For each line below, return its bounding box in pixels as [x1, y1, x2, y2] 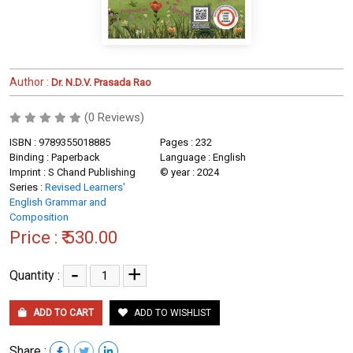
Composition [9, 210, 69, 223]
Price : [9, 227, 61, 247]
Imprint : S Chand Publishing [9, 165, 136, 178]
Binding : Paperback [9, 150, 100, 163]
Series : [9, 180, 45, 193]
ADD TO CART [31, 307, 94, 318]
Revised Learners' [45, 180, 125, 193]
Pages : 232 [159, 136, 212, 148]
